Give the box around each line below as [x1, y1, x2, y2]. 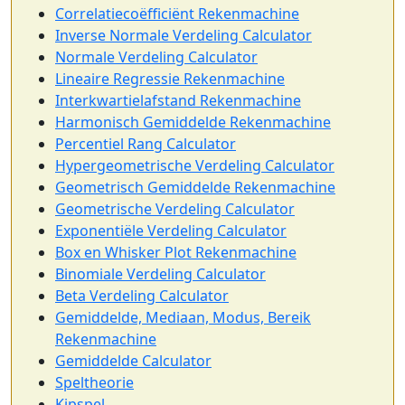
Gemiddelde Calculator [55, 350, 212, 371]
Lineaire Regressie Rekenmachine [55, 68, 285, 89]
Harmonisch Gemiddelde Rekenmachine [55, 111, 331, 132]
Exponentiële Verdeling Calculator [55, 220, 287, 240]
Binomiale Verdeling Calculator [55, 263, 266, 284]
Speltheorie [55, 372, 134, 392]
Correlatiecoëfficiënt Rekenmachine [55, 3, 299, 24]
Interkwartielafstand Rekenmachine [55, 89, 301, 110]
